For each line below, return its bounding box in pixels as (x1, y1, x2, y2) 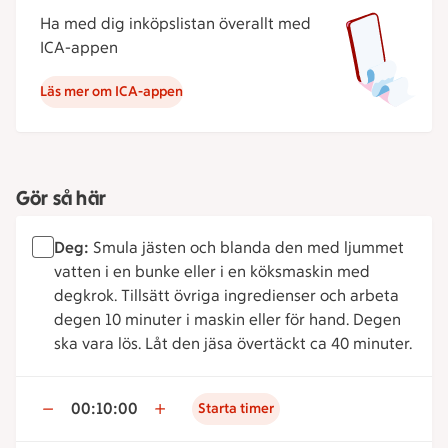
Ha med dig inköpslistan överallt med (40, 14, 311, 33)
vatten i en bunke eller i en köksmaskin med (54, 262, 370, 281)
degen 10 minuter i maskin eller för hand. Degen (54, 310, 401, 329)
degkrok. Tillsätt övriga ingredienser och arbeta (54, 286, 399, 305)
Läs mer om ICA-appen (40, 83, 183, 100)
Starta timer (198, 400, 274, 417)
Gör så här (16, 186, 106, 210)
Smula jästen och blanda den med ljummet (89, 238, 404, 257)
